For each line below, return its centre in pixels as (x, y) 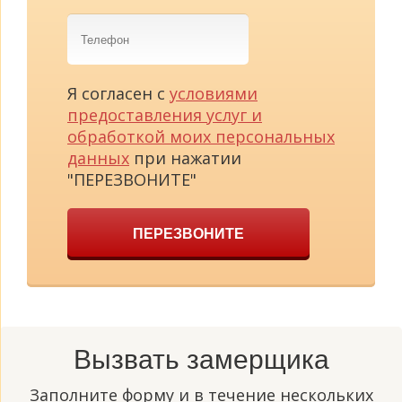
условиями (214, 94)
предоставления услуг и (165, 115)
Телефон (101, 25)
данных (98, 158)
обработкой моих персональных (201, 137)
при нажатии (185, 158)
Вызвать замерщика (201, 360)
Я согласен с (118, 94)
